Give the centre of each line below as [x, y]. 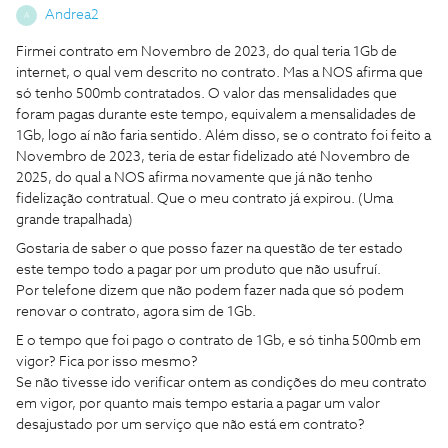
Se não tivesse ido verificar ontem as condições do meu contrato [221, 383]
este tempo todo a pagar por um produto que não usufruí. [198, 270]
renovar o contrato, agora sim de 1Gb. [136, 312]
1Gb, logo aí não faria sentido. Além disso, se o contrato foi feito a [223, 136]
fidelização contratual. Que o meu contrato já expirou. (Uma [204, 199]
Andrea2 [72, 15]
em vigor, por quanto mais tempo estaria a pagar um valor [198, 404]
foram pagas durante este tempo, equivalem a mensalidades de [216, 115]
